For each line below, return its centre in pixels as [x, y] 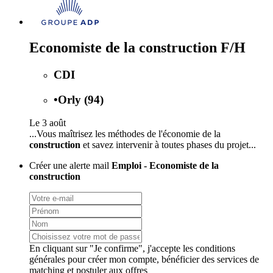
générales [47, 260]
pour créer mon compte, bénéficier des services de [162, 260]
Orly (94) [81, 99]
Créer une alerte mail [70, 166]
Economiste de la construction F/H [137, 47]
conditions [215, 249]
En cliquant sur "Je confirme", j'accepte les [112, 249]
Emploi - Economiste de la [165, 166]
